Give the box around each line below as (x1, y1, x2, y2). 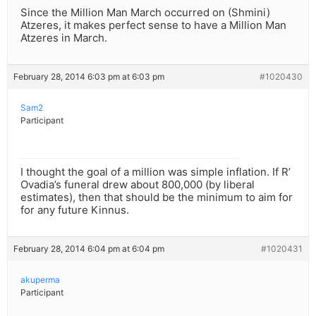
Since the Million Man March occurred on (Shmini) (20, 6, 270, 20)
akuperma (20, 274, 60, 286)
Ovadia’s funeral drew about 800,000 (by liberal (20, 178, 255, 192)
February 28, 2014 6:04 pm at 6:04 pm (13, 243, 164, 255)
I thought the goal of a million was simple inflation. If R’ (20, 165, 291, 179)
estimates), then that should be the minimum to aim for (20, 190, 293, 205)
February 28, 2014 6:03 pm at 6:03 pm (13, 71, 164, 83)
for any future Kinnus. (20, 203, 129, 217)
